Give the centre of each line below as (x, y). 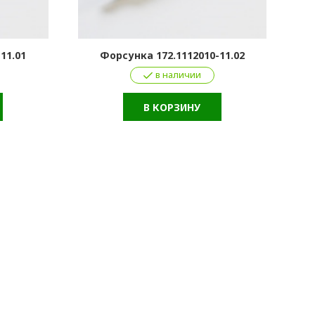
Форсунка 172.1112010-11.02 (172, 56)
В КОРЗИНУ (172, 108)
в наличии (178, 75)
